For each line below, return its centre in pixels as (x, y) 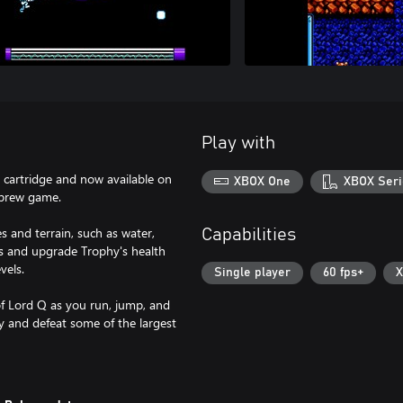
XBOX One (263, 181)
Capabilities (249, 234)
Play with (238, 143)
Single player (252, 273)
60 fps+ (343, 273)
